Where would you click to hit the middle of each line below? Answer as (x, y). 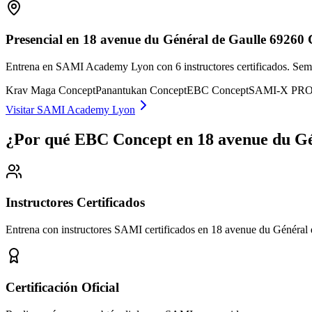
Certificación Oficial (62, 287)
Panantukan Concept (141, 90)
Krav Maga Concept (50, 90)
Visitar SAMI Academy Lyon (70, 109)
